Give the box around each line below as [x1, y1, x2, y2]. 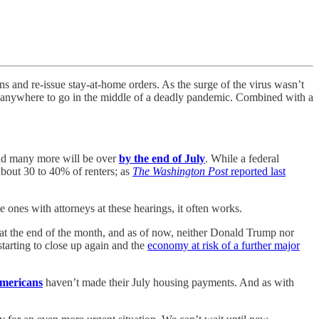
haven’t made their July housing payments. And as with [43, 276, 294, 288]
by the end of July [119, 152, 205, 164]
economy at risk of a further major [147, 239, 300, 251]
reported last [228, 164, 286, 177]
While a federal [211, 152, 279, 164]
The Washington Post [132, 164, 228, 177]
